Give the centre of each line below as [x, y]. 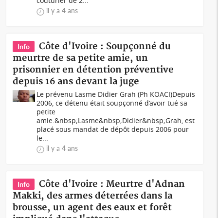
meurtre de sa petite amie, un [81, 58]
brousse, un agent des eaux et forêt [92, 208]
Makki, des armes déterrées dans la [93, 196]
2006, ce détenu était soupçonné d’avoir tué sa [112, 103]
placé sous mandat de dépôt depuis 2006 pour [113, 129]
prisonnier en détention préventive [93, 70]
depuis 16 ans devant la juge [76, 82]
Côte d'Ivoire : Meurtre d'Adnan [112, 184]
